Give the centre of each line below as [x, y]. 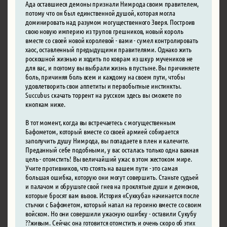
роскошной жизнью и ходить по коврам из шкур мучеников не [109, 58]
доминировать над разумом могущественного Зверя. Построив [110, 22]
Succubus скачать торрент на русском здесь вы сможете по [103, 94]
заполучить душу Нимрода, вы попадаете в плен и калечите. [107, 140]
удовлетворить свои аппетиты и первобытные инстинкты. [103, 85]
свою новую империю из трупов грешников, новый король [104, 31]
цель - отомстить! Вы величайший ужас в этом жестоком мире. [109, 158]
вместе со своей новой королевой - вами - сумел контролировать [112, 40]
